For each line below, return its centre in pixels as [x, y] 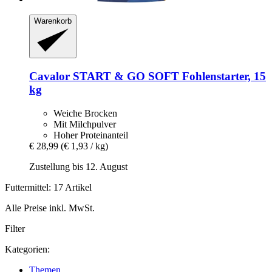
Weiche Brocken [85, 113]
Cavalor [49, 76]
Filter [15, 228]
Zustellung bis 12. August [78, 166]
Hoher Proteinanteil [91, 135]
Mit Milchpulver [85, 124]
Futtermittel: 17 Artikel [48, 187]
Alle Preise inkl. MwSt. [50, 208]
